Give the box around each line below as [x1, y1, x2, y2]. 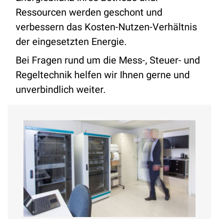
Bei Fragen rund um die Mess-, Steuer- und [16, 54, 200, 66]
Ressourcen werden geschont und [16, 6, 162, 18]
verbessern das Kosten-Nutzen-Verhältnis [16, 21, 197, 33]
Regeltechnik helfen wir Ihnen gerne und [16, 69, 190, 81]
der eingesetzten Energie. [16, 36, 127, 47]
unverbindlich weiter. [16, 84, 106, 95]
